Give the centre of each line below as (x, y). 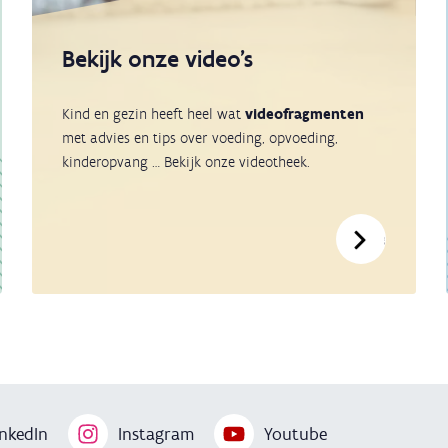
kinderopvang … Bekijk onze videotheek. (186, 162)
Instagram (156, 434)
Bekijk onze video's (158, 59)
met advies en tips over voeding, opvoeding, (200, 138)
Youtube (295, 434)
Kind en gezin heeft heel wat (154, 114)
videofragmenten (305, 114)
